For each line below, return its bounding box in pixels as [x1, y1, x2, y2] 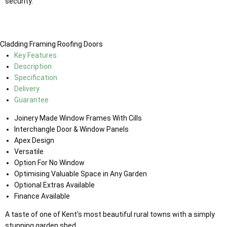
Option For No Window [14, 159, 85, 167]
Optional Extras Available [14, 181, 95, 190]
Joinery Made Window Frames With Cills [14, 114, 142, 123]
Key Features [14, 51, 57, 60]
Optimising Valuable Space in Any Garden [14, 170, 147, 178]
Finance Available [14, 192, 70, 201]
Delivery [14, 85, 40, 93]
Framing [29, 40, 56, 49]
